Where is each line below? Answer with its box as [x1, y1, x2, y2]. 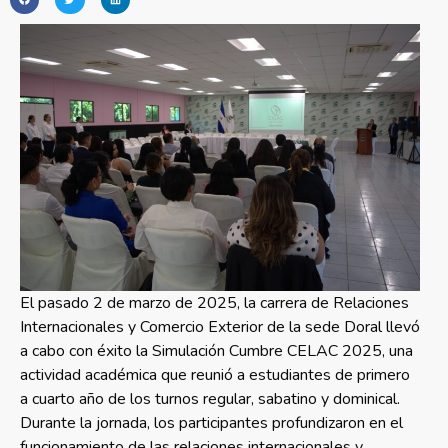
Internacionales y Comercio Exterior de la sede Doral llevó [20, 316, 420, 339]
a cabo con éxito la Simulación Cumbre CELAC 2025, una [20, 340, 413, 363]
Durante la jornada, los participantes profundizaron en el [20, 412, 403, 435]
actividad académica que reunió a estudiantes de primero [20, 364, 410, 387]
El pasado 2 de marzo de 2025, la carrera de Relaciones [20, 292, 409, 315]
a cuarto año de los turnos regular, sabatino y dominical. [20, 388, 400, 411]
